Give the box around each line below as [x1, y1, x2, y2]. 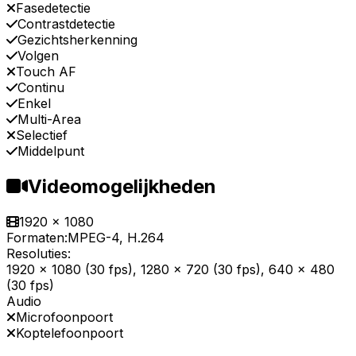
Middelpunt [17, 143, 84, 160]
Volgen [17, 48, 59, 64]
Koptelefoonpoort [16, 325, 123, 342]
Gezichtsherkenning [17, 32, 137, 48]
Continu [17, 79, 64, 96]
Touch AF [16, 64, 76, 80]
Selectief [16, 127, 68, 144]
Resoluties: [6, 246, 71, 262]
